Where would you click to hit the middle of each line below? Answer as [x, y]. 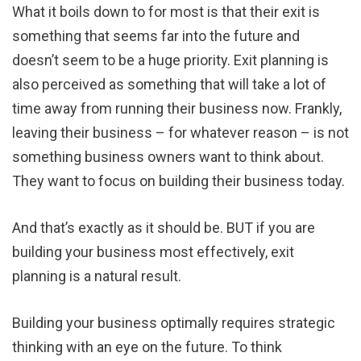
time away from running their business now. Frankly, [177, 108]
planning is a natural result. [97, 276]
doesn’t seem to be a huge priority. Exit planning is [170, 60]
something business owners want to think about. [168, 156]
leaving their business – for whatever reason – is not [180, 132]
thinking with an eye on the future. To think [147, 346]
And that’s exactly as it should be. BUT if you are [164, 227]
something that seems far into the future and [156, 35]
